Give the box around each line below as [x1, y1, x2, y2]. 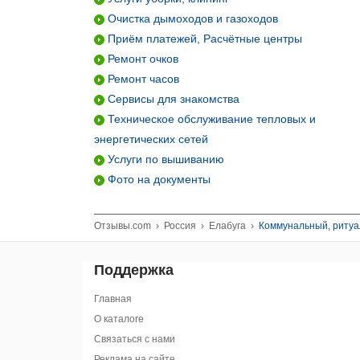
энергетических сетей [94, 133, 208, 145]
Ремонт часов [104, 72, 179, 85]
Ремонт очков [104, 52, 178, 65]
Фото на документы [104, 173, 211, 186]
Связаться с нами [94, 333, 175, 345]
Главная [94, 293, 132, 305]
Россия [164, 220, 196, 231]
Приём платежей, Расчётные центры [104, 32, 302, 45]
